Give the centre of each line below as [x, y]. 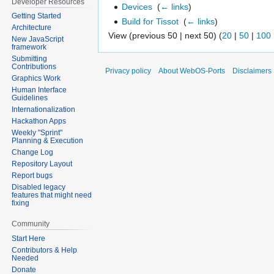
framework [29, 47]
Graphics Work [36, 79]
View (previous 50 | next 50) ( [165, 36]
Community [31, 224]
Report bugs [32, 176]
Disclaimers [252, 71]
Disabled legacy [39, 187]
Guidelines [30, 98]
